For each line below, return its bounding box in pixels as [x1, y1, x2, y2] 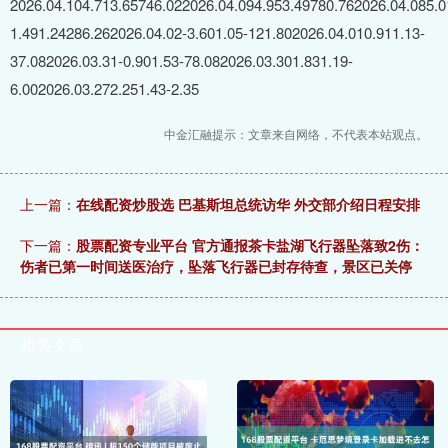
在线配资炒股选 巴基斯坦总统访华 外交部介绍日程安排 [76, 194, 420, 215]
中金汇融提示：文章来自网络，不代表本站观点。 [164, 125, 428, 143]
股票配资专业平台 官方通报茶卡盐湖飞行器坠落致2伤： [76, 235, 424, 256]
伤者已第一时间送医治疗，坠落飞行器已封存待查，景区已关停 [20, 256, 412, 277]
